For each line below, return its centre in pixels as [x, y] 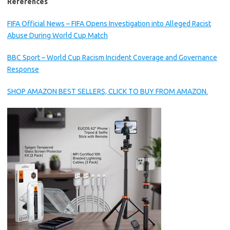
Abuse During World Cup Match [57, 35]
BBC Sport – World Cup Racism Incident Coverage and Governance [112, 57]
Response [23, 69]
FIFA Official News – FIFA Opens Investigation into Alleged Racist [109, 24]
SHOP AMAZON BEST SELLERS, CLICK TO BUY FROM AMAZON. [108, 91]
